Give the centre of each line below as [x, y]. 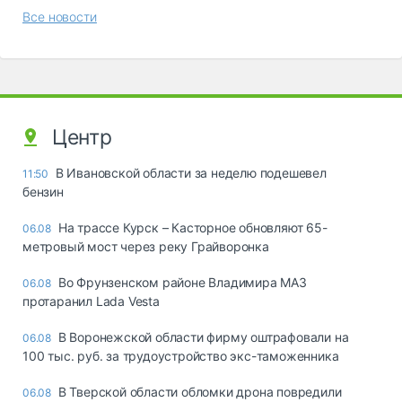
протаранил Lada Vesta [91, 301]
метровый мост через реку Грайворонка [146, 246]
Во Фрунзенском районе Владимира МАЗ [182, 282]
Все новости [60, 16]
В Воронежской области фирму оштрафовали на [203, 336]
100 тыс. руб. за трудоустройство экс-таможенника [181, 355]
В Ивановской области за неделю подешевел [191, 172]
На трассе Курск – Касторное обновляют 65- [192, 227]
